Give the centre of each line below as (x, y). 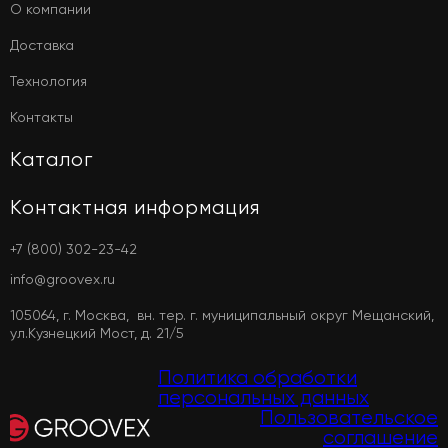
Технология (48, 81)
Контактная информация (135, 208)
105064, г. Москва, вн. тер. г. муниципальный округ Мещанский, (222, 315)
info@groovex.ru (62, 279)
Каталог (51, 160)
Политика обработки (257, 378)
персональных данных (263, 398)
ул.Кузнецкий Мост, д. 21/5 (97, 333)
